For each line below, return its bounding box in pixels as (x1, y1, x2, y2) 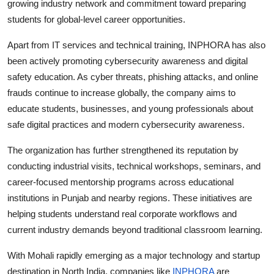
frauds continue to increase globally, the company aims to (7, 87, 235, 98)
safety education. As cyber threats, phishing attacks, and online (7, 71, 258, 82)
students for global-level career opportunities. (7, 13, 185, 24)
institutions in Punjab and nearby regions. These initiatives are (7, 192, 252, 203)
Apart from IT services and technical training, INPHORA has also (7, 39, 265, 50)
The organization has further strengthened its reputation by (7, 144, 239, 155)
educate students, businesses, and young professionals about (7, 103, 253, 114)
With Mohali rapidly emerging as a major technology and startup (7, 250, 260, 261)
